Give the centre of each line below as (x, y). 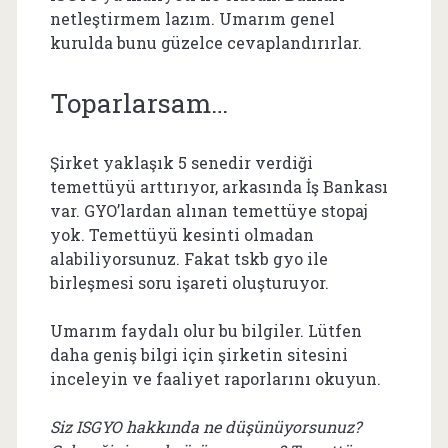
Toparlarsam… (138, 103)
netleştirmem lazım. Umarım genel (192, 18)
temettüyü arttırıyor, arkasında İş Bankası (218, 186)
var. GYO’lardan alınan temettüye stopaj (208, 210)
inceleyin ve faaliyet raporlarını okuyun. (215, 378)
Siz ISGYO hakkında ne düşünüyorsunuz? (205, 426)
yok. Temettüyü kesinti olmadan (181, 234)
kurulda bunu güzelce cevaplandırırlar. (205, 42)
